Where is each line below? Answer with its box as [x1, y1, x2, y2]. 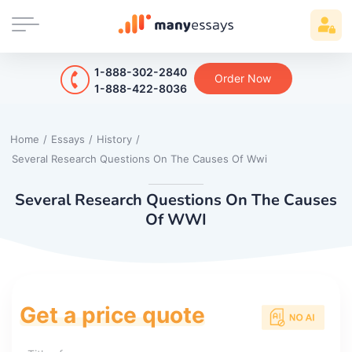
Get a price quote [20, 301, 205, 328]
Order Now [214, 71, 271, 85]
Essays [51, 132, 85, 145]
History [97, 132, 132, 145]
